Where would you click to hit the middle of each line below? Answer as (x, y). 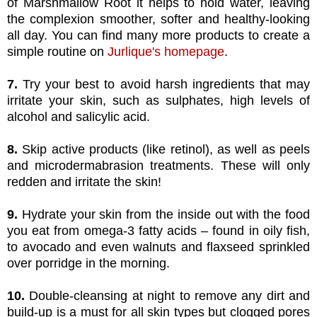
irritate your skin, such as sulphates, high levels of (158, 101)
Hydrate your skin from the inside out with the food (164, 215)
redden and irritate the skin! (86, 182)
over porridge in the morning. (90, 264)
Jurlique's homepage (166, 52)
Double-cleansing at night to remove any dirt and (167, 296)
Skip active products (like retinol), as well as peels (164, 150)
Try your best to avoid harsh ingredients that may (167, 85)
